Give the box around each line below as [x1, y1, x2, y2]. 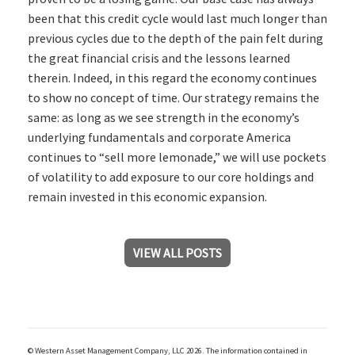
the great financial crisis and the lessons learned [28, 50, 290, 67]
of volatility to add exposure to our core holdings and [28, 169, 314, 185]
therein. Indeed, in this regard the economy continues [28, 70, 317, 86]
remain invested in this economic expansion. [28, 189, 267, 205]
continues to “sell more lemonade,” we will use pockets [28, 149, 326, 166]
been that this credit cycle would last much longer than [28, 10, 327, 27]
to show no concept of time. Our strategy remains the [28, 90, 319, 106]
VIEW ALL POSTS [133, 245, 222, 261]
